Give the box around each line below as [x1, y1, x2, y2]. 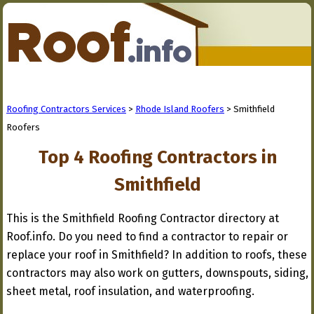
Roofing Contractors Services [6, 104, 126, 114]
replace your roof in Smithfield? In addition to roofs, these [6, 248, 307, 261]
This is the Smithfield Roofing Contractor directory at [6, 212, 279, 225]
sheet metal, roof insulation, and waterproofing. [6, 285, 254, 298]
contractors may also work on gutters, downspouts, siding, [6, 266, 308, 280]
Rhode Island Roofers [135, 104, 224, 114]
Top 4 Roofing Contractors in [38, 146, 277, 168]
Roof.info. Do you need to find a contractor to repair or [6, 230, 288, 243]
